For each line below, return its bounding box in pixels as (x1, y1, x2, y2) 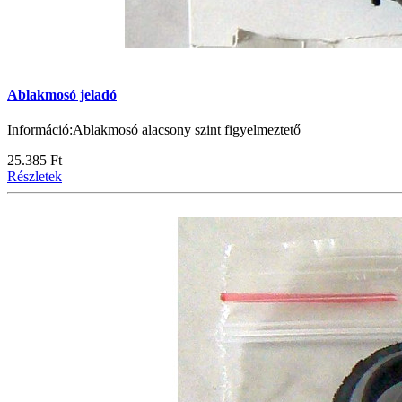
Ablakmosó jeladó (7, 87, 117, 103)
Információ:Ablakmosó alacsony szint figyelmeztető (7, 122, 301, 138)
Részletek (7, 169, 62, 185)
